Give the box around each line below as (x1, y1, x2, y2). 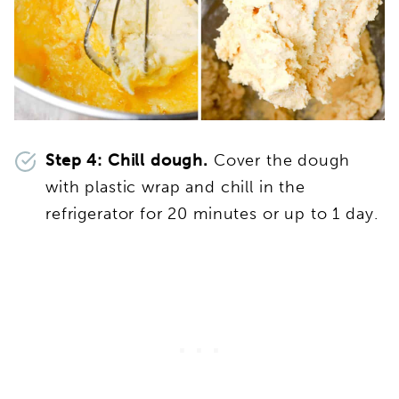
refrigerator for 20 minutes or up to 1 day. (45, 204, 379, 224)
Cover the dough (208, 151, 350, 171)
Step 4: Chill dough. (45, 151, 208, 171)
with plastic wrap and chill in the (45, 177, 305, 198)
